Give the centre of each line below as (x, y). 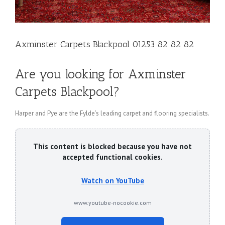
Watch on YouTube (113, 181)
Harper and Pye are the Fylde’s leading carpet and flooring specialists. (112, 114)
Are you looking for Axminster (101, 74)
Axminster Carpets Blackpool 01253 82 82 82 (104, 44)
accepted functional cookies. (113, 157)
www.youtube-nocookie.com (113, 203)
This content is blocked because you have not (113, 147)
